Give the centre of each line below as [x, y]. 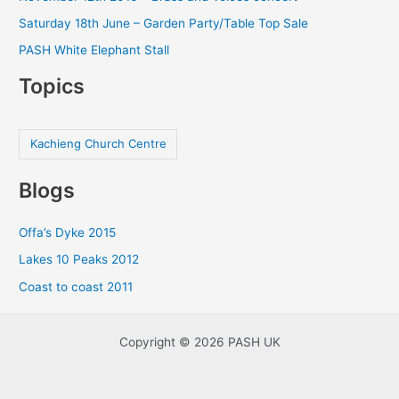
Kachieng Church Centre [98, 144]
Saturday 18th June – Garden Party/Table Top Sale [164, 24]
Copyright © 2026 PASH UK [199, 342]
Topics [52, 86]
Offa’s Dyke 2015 [68, 233]
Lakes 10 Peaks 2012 [79, 260]
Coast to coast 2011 [76, 286]
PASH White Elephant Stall [94, 50]
